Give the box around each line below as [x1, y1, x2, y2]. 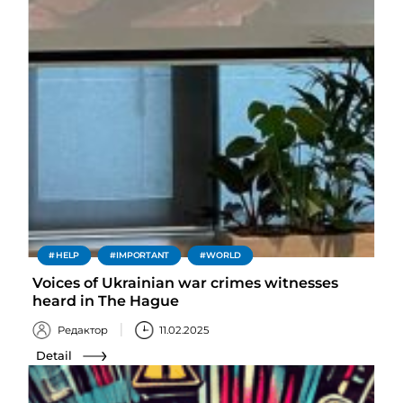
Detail [36, 347, 73, 363]
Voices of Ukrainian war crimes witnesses [32, 273, 339, 291]
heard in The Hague [32, 291, 180, 309]
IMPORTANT [116, 249, 170, 260]
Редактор [57, 323, 108, 336]
